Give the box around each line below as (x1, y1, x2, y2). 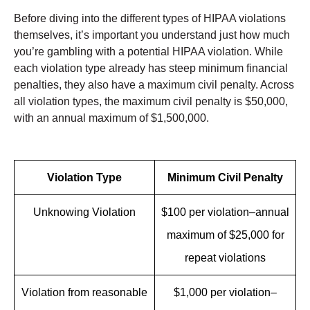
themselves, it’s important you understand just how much (14, 29, 290, 42)
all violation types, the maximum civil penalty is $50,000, (14, 95, 288, 108)
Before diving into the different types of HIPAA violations (14, 12, 286, 25)
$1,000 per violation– (174, 286, 277, 299)
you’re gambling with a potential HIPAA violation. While (14, 46, 283, 58)
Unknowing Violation (33, 206, 136, 219)
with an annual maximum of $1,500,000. (14, 112, 209, 125)
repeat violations (185, 252, 266, 264)
